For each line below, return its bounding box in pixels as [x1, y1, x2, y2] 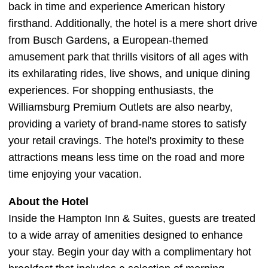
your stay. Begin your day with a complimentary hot [8, 246, 251, 258]
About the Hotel [8, 196, 89, 208]
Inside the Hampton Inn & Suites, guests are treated [8, 212, 255, 224]
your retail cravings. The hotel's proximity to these [8, 135, 244, 147]
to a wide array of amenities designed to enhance [8, 229, 243, 241]
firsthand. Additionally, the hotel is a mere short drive [8, 17, 257, 29]
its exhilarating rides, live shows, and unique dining [8, 68, 250, 80]
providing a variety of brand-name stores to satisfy [8, 118, 246, 130]
